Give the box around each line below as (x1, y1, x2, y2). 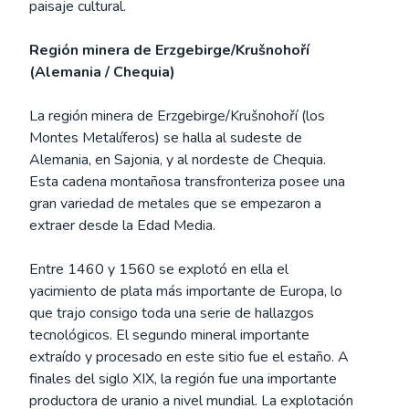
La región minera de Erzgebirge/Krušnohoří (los (29, 106, 325, 126)
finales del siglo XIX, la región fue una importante (29, 369, 337, 389)
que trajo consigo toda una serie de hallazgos (29, 303, 314, 323)
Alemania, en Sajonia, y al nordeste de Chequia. (29, 150, 326, 170)
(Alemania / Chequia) (29, 62, 175, 82)
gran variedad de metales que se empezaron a (29, 194, 321, 214)
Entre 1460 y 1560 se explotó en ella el (29, 259, 288, 279)
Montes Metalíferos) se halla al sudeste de (29, 128, 302, 148)
